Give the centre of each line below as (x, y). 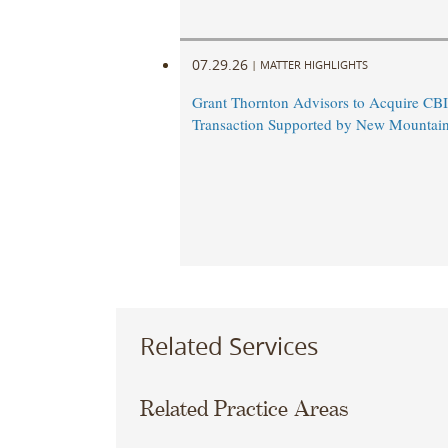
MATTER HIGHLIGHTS (313, 64)
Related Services (228, 345)
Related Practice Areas (243, 409)
